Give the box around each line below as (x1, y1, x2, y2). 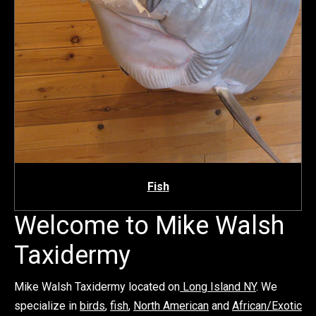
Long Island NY (180, 280, 256, 293)
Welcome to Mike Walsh (14, 211, 284, 241)
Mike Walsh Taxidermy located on (14, 280, 180, 293)
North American (133, 299, 209, 312)
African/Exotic (232, 299, 302, 312)
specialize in (14, 299, 80, 312)
